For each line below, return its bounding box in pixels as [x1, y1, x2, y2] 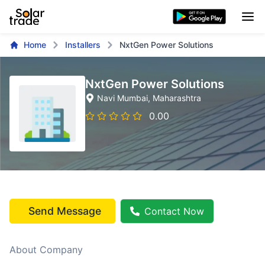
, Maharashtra [148, 93, 201, 103]
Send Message [28, 205, 101, 217]
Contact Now [144, 205, 204, 217]
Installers [65, 40, 101, 50]
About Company [9, 244, 83, 256]
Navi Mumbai [97, 93, 148, 103]
